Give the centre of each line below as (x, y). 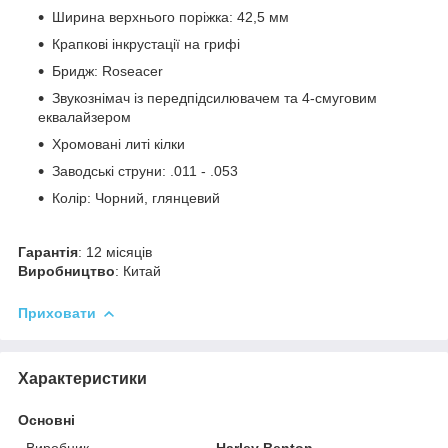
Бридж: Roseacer (107, 70)
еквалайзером (84, 116)
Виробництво (66, 270)
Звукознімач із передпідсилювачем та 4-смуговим (214, 97)
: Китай (138, 270)
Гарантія (48, 251)
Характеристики (82, 378)
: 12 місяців (115, 251)
